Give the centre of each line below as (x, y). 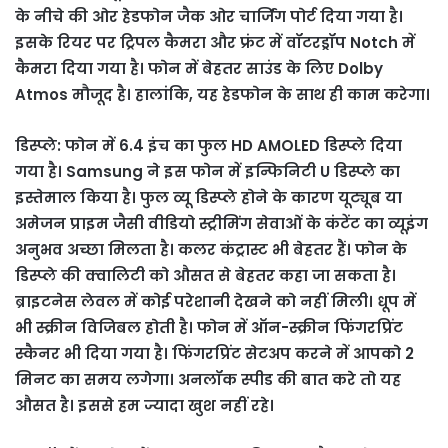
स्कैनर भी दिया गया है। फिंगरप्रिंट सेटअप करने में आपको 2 (214, 353)
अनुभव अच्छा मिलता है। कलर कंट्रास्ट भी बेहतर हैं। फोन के (211, 249)
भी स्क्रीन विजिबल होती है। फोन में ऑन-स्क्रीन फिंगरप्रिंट (209, 327)
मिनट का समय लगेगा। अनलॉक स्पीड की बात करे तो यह (208, 379)
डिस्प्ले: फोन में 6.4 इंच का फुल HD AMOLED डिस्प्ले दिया (208, 145)
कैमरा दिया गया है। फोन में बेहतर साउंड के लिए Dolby (199, 68)
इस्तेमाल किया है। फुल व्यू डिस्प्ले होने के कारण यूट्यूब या (208, 197)
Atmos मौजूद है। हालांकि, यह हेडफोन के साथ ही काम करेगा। (222, 94)
